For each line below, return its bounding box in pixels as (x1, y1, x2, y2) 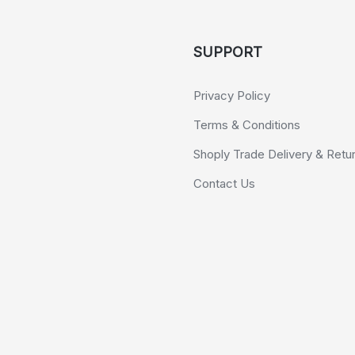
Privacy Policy (193, 88, 270, 103)
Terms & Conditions (193, 117, 300, 132)
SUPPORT (193, 44, 262, 60)
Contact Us (193, 176, 255, 191)
